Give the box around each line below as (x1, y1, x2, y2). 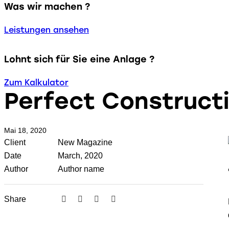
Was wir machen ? (4, 1, 90, 12)
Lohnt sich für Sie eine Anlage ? (4, 54, 154, 65)
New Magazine (58, 138, 113, 147)
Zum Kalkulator (4, 77, 68, 87)
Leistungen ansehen (4, 25, 89, 35)
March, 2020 (58, 151, 103, 160)
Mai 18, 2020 (4, 126, 47, 134)
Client (4, 138, 26, 147)
